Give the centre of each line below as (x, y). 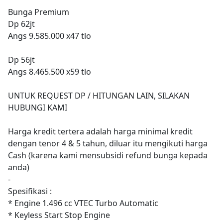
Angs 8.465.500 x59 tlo (50, 71)
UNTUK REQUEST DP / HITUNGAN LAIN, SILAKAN (99, 95)
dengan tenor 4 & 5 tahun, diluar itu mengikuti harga (108, 143)
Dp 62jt (21, 24)
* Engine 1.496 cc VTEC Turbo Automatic (83, 203)
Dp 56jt (21, 59)
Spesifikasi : (30, 191)
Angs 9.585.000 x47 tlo (50, 36)
